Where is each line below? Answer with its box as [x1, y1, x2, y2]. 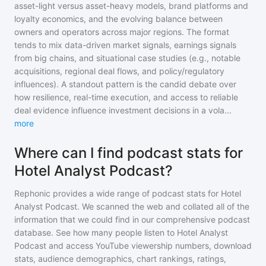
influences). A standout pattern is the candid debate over [14, 79, 236, 89]
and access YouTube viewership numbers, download [49, 240, 252, 251]
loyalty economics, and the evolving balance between [14, 14, 223, 24]
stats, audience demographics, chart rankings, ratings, [14, 254, 226, 264]
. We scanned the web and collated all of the [77, 201, 249, 211]
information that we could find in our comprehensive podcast [14, 214, 250, 224]
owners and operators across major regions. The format [14, 27, 229, 37]
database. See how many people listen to [14, 227, 177, 237]
